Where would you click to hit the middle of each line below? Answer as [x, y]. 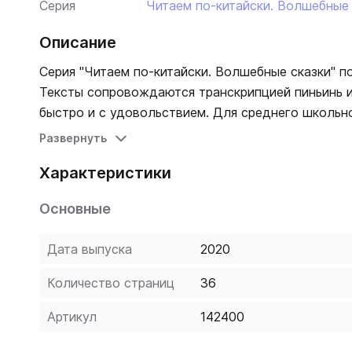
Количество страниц [111, 283]
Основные [75, 209]
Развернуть [73, 138]
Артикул [72, 317]
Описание [78, 42]
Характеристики [105, 173]
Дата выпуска [90, 249]
